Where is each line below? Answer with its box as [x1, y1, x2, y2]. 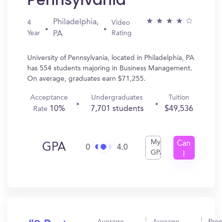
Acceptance [30, 94, 68, 101]
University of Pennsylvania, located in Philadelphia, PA [27, 55, 194, 61]
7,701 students [90, 105, 144, 113]
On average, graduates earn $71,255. [27, 75, 146, 82]
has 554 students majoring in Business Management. [27, 65, 192, 72]
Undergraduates [91, 94, 143, 101]
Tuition [168, 94, 189, 101]
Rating [111, 30, 132, 37]
